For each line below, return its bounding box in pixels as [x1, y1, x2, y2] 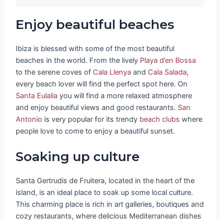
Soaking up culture [16, 148, 140, 165]
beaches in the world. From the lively [16, 56, 140, 65]
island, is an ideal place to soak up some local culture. [16, 188, 193, 197]
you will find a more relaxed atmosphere [57, 91, 192, 101]
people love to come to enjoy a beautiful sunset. [16, 127, 175, 136]
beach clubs [139, 115, 180, 124]
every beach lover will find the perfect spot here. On [16, 80, 188, 89]
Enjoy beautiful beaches [16, 17, 175, 33]
